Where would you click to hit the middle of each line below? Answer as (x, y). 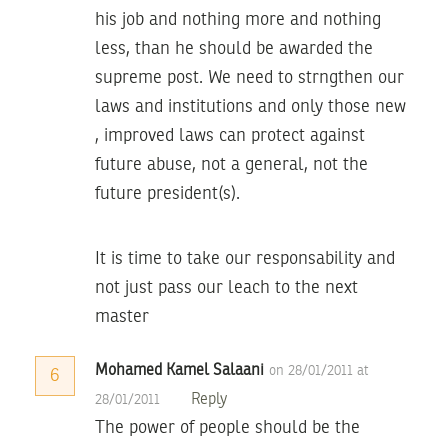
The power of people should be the (227, 427)
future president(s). (167, 193)
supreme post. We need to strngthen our (249, 77)
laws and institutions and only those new (250, 106)
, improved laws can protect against (230, 135)
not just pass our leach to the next (226, 287)
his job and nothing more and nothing (238, 19)
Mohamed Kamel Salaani (179, 370)
